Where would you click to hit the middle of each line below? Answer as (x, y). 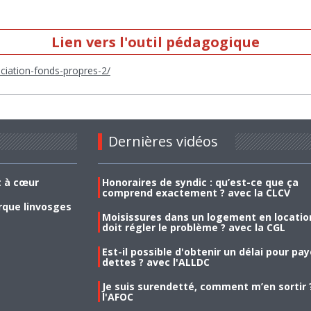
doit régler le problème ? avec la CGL (193, 227)
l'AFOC (117, 296)
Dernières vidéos (163, 141)
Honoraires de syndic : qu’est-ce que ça (200, 182)
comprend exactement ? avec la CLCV (196, 192)
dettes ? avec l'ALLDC (155, 262)
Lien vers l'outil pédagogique (155, 42)
